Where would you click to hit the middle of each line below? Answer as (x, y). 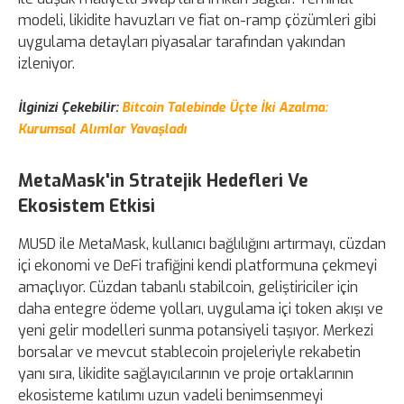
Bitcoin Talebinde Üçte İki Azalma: (223, 107)
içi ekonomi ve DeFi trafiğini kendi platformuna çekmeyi (197, 265)
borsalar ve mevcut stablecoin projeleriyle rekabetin (189, 352)
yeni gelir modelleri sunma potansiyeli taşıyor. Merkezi (196, 330)
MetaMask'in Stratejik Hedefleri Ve (163, 180)
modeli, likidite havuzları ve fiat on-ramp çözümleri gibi (197, 20)
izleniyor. (46, 63)
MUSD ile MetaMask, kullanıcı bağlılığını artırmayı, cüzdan (202, 243)
